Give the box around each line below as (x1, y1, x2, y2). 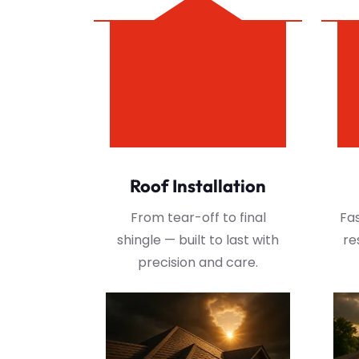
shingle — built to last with (117, 230, 279, 249)
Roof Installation (130, 174, 266, 197)
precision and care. (138, 252, 258, 272)
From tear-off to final (130, 208, 266, 227)
